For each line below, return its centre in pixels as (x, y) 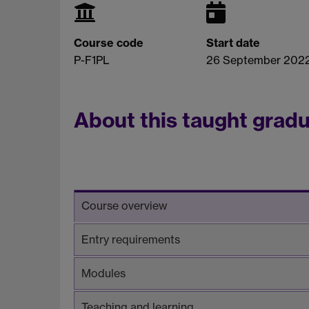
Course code (109, 42)
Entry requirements (131, 239)
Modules (103, 273)
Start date (233, 42)
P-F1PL (92, 60)
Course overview (124, 205)
